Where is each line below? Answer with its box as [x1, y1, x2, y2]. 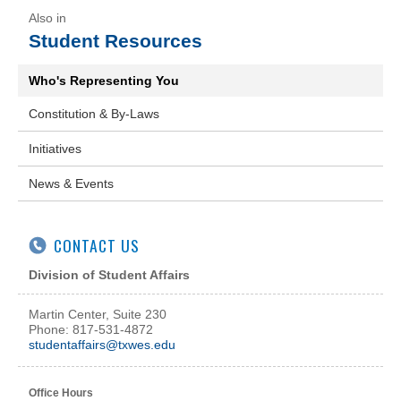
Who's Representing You [29, 73, 179, 88]
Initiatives [29, 141, 81, 156]
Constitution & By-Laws [29, 107, 159, 121]
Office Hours [29, 386, 93, 399]
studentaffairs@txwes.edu [29, 337, 175, 353]
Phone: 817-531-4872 [29, 322, 153, 337]
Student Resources [29, 30, 202, 51]
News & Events [29, 176, 114, 191]
